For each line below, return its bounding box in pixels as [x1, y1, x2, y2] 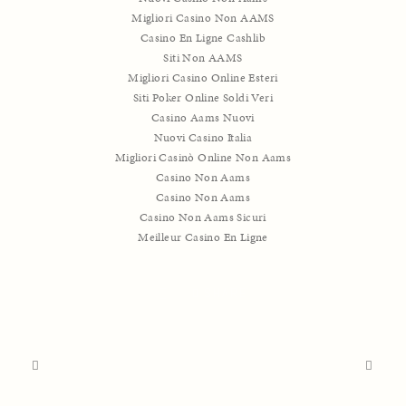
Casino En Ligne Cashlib [140, 29, 266, 46]
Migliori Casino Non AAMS [131, 9, 275, 26]
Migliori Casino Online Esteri [128, 69, 278, 86]
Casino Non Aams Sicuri [140, 208, 266, 226]
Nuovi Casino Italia [153, 129, 253, 146]
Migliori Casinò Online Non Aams [114, 149, 292, 166]
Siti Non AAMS [163, 49, 243, 66]
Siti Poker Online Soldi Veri [132, 89, 274, 106]
